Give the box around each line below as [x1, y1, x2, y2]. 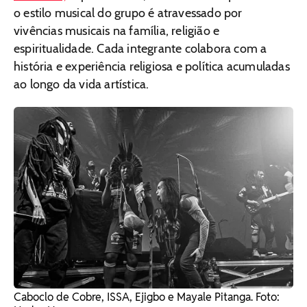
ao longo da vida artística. [14, 76, 149, 92]
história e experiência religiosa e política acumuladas [14, 58, 290, 74]
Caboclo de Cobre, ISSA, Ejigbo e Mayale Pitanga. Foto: [14, 290, 280, 305]
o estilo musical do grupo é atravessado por [14, 5, 243, 21]
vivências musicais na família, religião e [14, 23, 220, 38]
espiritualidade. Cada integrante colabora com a [14, 40, 267, 56]
